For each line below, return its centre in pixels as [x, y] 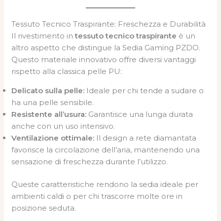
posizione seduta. [44, 208]
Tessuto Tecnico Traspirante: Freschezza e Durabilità [109, 24]
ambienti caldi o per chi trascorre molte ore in [97, 196]
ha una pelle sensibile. [53, 102]
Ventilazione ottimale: [53, 138]
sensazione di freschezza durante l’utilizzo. [90, 161]
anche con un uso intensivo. [63, 126]
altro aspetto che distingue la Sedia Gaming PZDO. [106, 47]
